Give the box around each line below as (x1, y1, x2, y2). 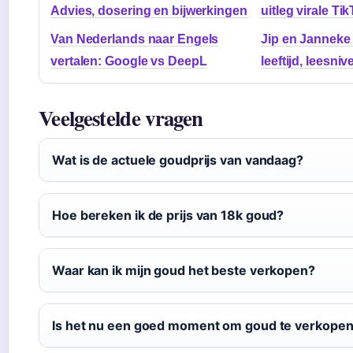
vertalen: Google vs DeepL (50, 54, 207, 68)
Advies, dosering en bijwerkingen (50, 3, 247, 17)
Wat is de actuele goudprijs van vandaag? (52, 151, 303, 168)
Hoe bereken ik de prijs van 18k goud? (52, 206, 284, 223)
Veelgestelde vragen (39, 102, 203, 133)
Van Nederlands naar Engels (50, 32, 219, 46)
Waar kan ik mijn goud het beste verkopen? (52, 262, 315, 278)
